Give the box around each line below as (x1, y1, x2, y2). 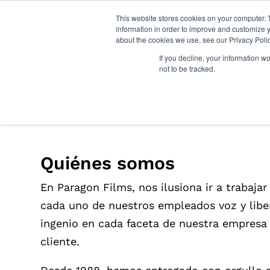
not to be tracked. (159, 63, 215, 74)
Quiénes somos (40, 152, 175, 174)
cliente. (40, 234, 80, 248)
